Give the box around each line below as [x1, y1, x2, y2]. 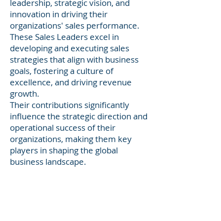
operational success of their [10, 122, 115, 133]
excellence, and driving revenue [10, 76, 132, 88]
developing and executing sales [10, 42, 129, 54]
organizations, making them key [10, 133, 132, 145]
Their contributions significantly [10, 99, 129, 110]
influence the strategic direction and [10, 110, 147, 122]
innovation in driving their [10, 8, 108, 20]
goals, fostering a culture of [10, 65, 113, 76]
